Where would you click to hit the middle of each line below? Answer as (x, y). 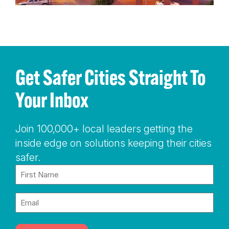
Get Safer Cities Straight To (110, 77)
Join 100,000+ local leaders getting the (104, 129)
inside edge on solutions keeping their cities (113, 143)
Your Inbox (64, 100)
